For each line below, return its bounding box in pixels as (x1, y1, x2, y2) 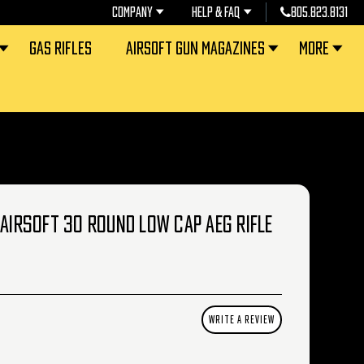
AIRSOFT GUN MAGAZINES (126, 40, 266, 57)
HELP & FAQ (192, 6, 240, 19)
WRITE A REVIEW (208, 314, 275, 325)
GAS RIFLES (29, 40, 93, 57)
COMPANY (111, 6, 153, 19)
